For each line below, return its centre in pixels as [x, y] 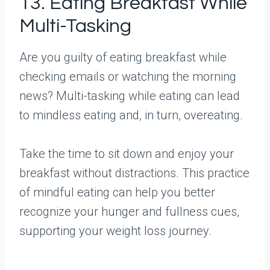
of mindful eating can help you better [117, 192]
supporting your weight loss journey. [115, 231]
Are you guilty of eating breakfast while [123, 57]
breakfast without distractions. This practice [134, 173]
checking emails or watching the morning [128, 77]
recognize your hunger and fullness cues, [129, 212]
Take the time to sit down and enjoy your [127, 154]
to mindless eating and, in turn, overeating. [131, 115]
